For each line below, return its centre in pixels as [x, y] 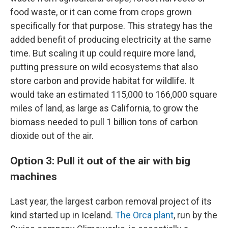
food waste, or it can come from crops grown [101, 12]
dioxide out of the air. [52, 136]
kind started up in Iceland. [63, 215]
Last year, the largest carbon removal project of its [111, 202]
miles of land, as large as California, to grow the [104, 108]
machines [34, 177]
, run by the [195, 215]
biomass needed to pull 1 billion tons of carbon [104, 122]
